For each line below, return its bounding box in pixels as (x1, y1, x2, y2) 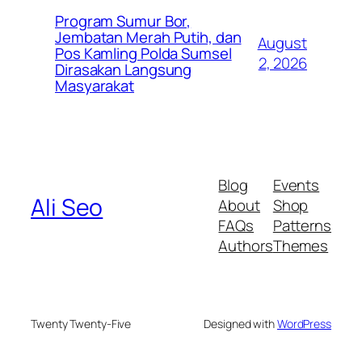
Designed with (204, 315, 277, 331)
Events (272, 175, 320, 196)
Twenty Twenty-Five (31, 315, 132, 331)
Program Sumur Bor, (55, 11, 192, 32)
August (257, 32, 307, 54)
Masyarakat (55, 75, 135, 97)
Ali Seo (31, 192, 103, 224)
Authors (218, 235, 273, 257)
